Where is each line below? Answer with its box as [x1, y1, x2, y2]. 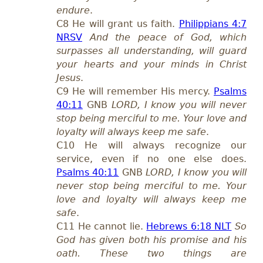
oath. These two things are [56, 248, 247, 259]
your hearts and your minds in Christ [56, 59, 247, 70]
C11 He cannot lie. [56, 221, 147, 232]
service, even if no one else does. [56, 153, 247, 165]
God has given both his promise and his [56, 234, 247, 246]
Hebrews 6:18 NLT [146, 221, 232, 232]
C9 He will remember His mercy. [56, 86, 214, 97]
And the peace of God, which [89, 32, 247, 43]
